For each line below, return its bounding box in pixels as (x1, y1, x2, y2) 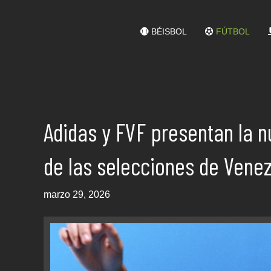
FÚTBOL (213, 27, 250, 37)
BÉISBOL (148, 27, 187, 37)
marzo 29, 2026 (44, 189, 110, 200)
